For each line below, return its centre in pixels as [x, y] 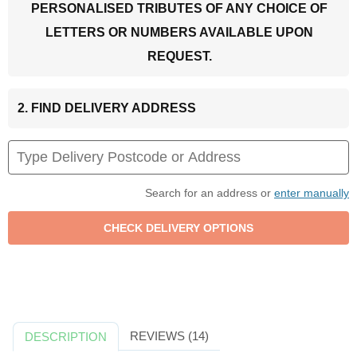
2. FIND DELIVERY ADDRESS [107, 108]
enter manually [312, 192]
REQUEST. [179, 56]
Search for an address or [210, 192]
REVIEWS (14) [169, 335]
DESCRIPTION [66, 336]
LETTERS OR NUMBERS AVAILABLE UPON [179, 32]
